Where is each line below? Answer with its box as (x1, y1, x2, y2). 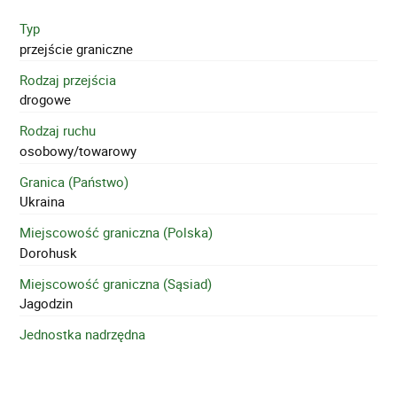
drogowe (19, 90, 72, 109)
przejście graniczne (19, 39, 134, 58)
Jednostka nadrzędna (19, 325, 146, 344)
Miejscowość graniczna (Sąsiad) (19, 274, 213, 292)
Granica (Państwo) (19, 172, 129, 191)
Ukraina (19, 192, 66, 211)
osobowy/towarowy (19, 141, 137, 160)
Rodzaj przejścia (19, 70, 117, 89)
